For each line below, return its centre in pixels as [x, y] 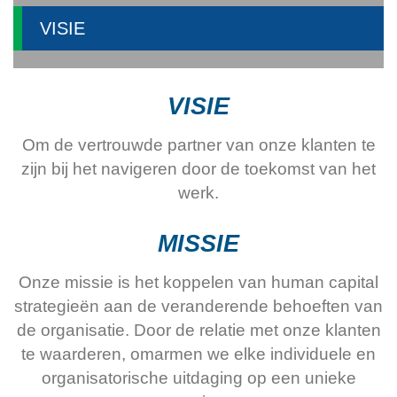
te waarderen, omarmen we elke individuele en [198, 354]
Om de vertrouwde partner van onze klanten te [198, 145]
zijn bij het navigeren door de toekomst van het [198, 169]
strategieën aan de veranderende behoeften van [198, 306]
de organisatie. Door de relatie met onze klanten [198, 330]
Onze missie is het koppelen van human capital [198, 282]
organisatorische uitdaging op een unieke [198, 378]
